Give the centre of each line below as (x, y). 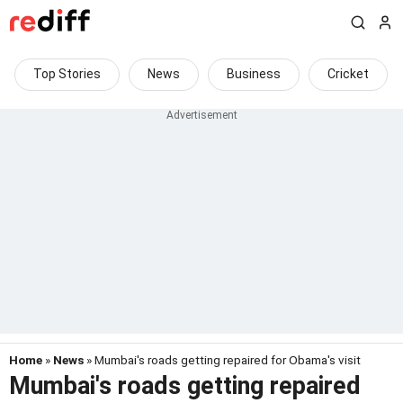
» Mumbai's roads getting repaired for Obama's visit (222, 360)
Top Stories (67, 74)
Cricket (348, 74)
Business (254, 74)
